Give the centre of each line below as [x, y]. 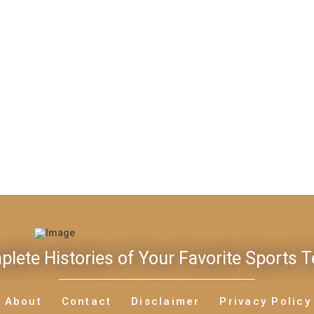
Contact [87, 301]
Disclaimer [166, 301]
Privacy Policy [265, 301]
